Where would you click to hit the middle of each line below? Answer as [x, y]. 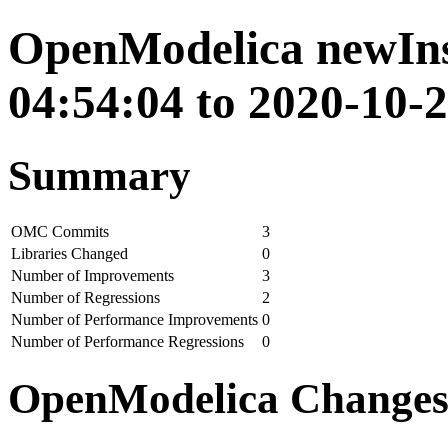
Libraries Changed [69, 253]
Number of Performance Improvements [134, 319]
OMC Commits [60, 231]
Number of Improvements [92, 275]
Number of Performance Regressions [127, 341]
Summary [99, 175]
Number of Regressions [85, 297]
